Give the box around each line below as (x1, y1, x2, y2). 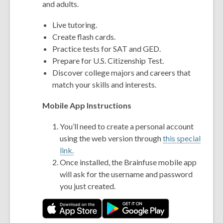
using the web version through (60, 133, 163, 143)
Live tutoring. (52, 20, 97, 29)
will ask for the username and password (60, 169, 193, 179)
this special (163, 133, 201, 143)
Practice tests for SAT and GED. (52, 44, 161, 53)
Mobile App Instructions (42, 101, 131, 110)
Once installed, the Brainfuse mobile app (60, 157, 197, 167)
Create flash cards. (52, 32, 115, 41)
